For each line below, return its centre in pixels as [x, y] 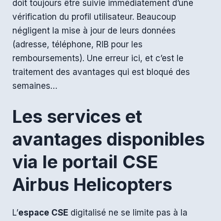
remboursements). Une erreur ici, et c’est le [98, 58]
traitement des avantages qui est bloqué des [101, 72]
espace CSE [43, 213]
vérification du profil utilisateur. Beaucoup [94, 17]
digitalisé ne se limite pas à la [128, 213]
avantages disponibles [109, 139]
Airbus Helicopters [92, 185]
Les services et [77, 117]
